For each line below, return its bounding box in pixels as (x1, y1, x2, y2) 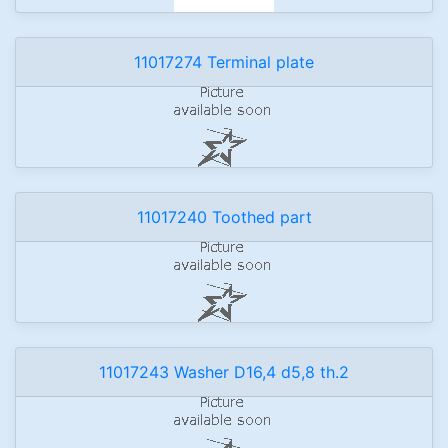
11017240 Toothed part (136, 207, 312, 227)
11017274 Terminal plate (134, 52, 314, 72)
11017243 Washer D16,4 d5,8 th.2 (99, 362, 349, 382)
